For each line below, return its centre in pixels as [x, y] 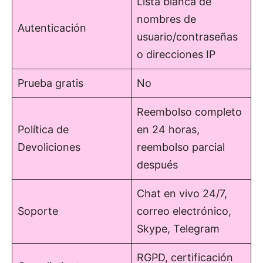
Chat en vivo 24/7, [182, 193]
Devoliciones [49, 147]
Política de [43, 129]
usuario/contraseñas [187, 36]
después [157, 164]
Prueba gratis [50, 83]
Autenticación [52, 28]
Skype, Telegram [178, 228]
